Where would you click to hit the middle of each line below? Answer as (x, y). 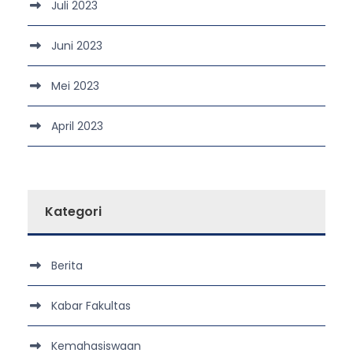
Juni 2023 (77, 45)
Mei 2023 (75, 85)
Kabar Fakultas (91, 305)
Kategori (73, 211)
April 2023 (77, 126)
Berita (67, 265)
